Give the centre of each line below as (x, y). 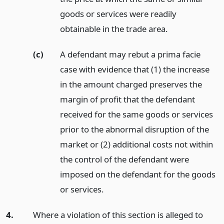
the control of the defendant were (124, 159)
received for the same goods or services (136, 114)
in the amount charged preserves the (131, 84)
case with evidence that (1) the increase (134, 69)
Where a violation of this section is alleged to (118, 214)
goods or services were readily (118, 14)
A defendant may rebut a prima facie (130, 54)
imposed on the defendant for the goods (137, 174)
